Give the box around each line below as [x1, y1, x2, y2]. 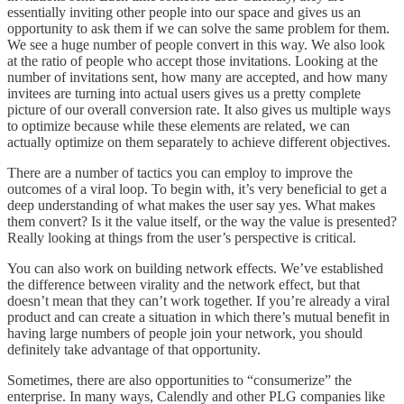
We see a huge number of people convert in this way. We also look [7, 37, 385, 53]
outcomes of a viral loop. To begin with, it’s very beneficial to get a [7, 181, 387, 197]
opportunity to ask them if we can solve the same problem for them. [7, 21, 390, 37]
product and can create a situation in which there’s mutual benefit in [7, 309, 390, 326]
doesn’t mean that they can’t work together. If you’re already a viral [7, 293, 390, 309]
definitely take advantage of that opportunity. [7, 342, 261, 358]
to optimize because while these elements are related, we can [7, 118, 350, 134]
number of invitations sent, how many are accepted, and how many [7, 69, 388, 86]
